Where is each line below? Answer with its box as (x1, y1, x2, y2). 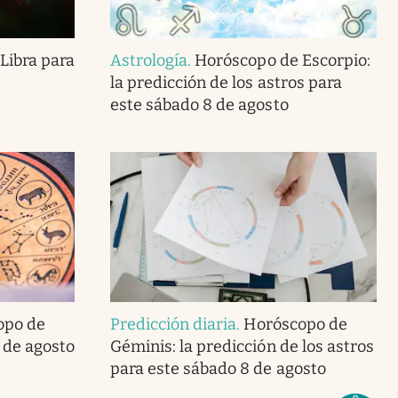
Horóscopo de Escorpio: (195, 50, 370, 70)
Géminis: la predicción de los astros (109, 336, 374, 356)
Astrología (109, 50, 188, 70)
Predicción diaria (109, 314, 237, 334)
